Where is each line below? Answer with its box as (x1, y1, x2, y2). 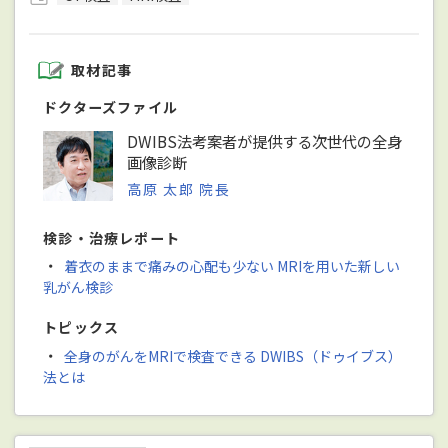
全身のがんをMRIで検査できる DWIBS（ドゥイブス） (63, 345, 402, 366)
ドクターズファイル (43, 97, 179, 118)
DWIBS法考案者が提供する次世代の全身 (127, 130, 403, 153)
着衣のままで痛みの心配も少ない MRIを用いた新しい (63, 256, 400, 277)
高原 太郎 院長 (127, 179, 231, 200)
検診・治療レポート (43, 228, 181, 249)
